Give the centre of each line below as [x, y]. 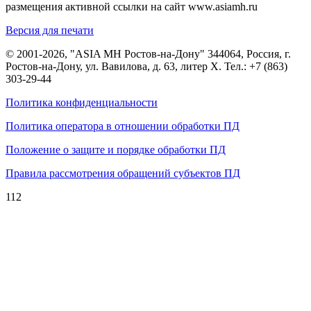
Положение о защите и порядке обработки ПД [116, 150]
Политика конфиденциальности [82, 103]
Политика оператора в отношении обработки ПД [123, 126]
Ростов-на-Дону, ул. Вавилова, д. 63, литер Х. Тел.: [127, 67]
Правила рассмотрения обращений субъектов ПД [123, 174]
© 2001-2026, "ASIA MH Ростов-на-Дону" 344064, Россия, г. [148, 54]
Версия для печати [50, 31]
